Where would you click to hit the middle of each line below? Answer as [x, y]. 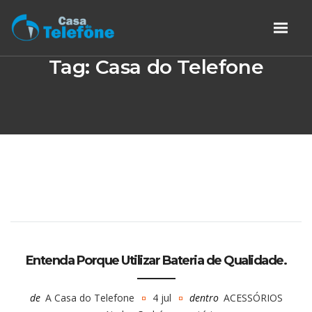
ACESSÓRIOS [253, 298]
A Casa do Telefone [89, 298]
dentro [204, 298]
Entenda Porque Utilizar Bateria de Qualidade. [156, 260]
